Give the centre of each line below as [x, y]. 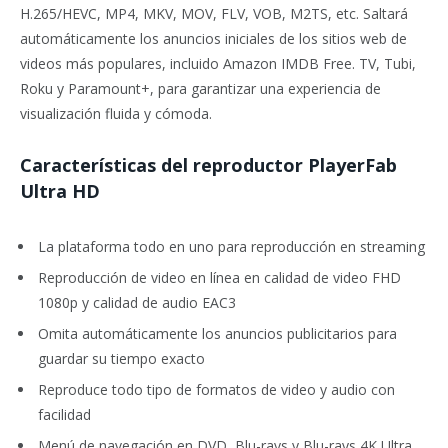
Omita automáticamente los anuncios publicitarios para [217, 333]
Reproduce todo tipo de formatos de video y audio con [216, 390]
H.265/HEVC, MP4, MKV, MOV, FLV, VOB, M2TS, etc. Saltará [214, 13]
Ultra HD [60, 190]
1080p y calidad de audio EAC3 [137, 302]
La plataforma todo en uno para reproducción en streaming [231, 246]
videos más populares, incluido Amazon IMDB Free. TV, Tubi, [218, 63]
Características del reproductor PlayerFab [208, 164]
